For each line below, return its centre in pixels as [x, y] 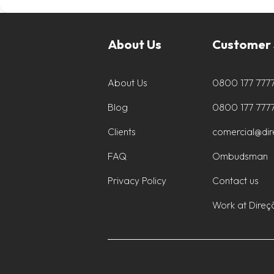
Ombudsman [240, 156]
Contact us [236, 180]
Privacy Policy [137, 180]
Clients [122, 131]
